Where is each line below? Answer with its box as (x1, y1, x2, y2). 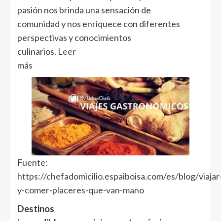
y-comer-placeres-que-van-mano (17, 184, 144, 196)
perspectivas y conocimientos (17, 32, 131, 43)
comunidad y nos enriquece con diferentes (17, 18, 180, 29)
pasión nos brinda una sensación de (17, 4, 151, 15)
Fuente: (17, 157, 48, 168)
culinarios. (17, 45, 58, 57)
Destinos (17, 203, 54, 215)
